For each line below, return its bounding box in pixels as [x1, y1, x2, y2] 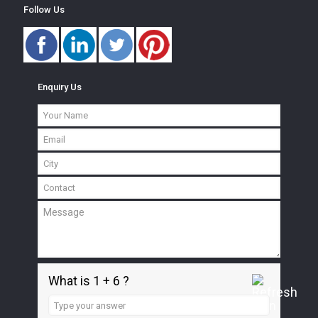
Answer [48, 295, 82, 306]
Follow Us [23, 4, 65, 15]
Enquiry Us [38, 82, 82, 92]
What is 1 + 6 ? [48, 273, 129, 288]
